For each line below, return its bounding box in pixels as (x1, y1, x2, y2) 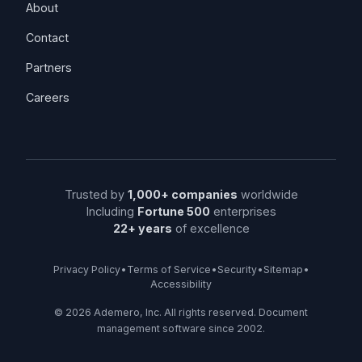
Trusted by (64, 187, 128, 201)
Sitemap (263, 263, 303, 276)
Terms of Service (126, 263, 211, 276)
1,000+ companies (127, 187, 238, 201)
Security (217, 263, 257, 276)
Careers (26, 90, 69, 104)
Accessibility (150, 278, 212, 290)
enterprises (209, 204, 276, 218)
